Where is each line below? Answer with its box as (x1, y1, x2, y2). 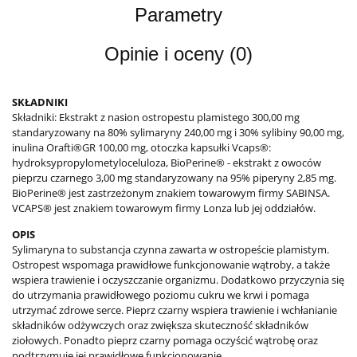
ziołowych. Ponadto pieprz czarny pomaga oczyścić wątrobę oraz (12, 332, 318, 347)
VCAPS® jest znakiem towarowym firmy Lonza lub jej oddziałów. (12, 200, 316, 215)
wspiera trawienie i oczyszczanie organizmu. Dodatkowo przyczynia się (12, 272, 344, 287)
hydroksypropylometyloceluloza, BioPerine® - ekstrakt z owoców (12, 155, 321, 170)
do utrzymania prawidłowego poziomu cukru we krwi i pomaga (12, 287, 309, 302)
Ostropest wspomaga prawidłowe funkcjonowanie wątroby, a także (12, 257, 330, 272)
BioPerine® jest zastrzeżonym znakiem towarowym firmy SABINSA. (12, 185, 330, 200)
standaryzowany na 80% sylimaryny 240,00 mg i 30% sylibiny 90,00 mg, (12, 124, 344, 139)
